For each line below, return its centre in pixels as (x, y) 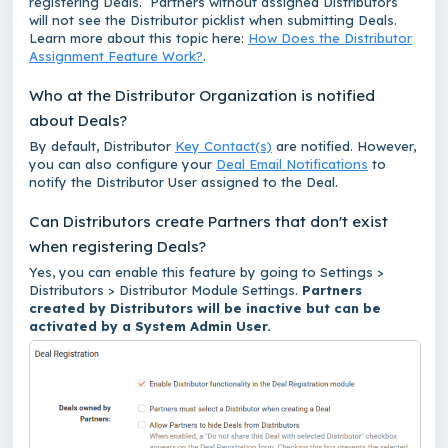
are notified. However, (344, 145)
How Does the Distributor (330, 37)
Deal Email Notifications (292, 163)
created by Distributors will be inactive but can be (205, 307)
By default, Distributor (102, 145)
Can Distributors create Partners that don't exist (208, 221)
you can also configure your (122, 163)
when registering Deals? (117, 246)
